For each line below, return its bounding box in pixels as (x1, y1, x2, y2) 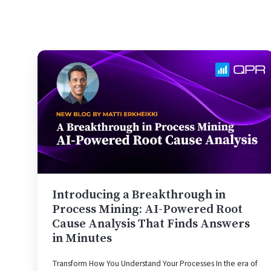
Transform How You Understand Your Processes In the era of (52, 257, 258, 269)
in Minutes (52, 230, 112, 246)
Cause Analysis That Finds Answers (52, 216, 250, 232)
